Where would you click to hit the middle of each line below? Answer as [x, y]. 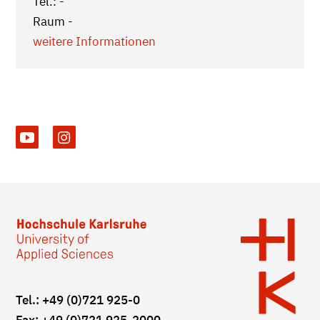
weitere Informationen [94, 42]
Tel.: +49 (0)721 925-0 [78, 300]
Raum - [53, 22]
